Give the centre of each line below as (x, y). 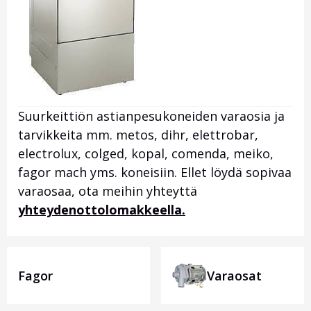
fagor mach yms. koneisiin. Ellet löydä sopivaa (155, 173)
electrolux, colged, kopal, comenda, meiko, (146, 154)
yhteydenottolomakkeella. (102, 210)
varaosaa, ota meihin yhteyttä (108, 191)
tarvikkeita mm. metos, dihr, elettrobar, (138, 135)
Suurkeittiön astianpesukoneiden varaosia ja (151, 116)
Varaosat (234, 276)
